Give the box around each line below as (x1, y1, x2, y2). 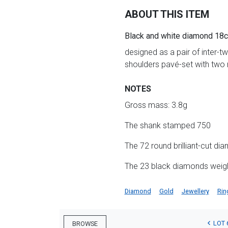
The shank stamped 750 (124, 121, 211, 131)
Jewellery (181, 187, 209, 195)
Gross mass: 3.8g (124, 100, 187, 110)
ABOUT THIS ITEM (124, 8, 209, 21)
